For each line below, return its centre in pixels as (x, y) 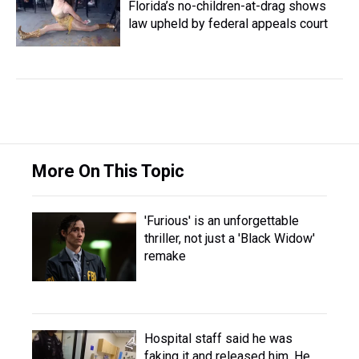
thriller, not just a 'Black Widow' (230, 238)
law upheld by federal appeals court (228, 24)
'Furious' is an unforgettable (222, 221)
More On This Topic (108, 171)
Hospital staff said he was (218, 339)
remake (165, 256)
